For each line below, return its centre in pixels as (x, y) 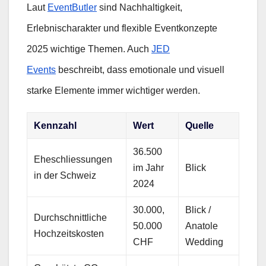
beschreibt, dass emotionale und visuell (140, 70)
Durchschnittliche (71, 218)
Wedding (205, 242)
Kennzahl (56, 126)
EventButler (72, 8)
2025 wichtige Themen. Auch (89, 49)
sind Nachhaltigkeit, (140, 8)
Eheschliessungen (73, 160)
